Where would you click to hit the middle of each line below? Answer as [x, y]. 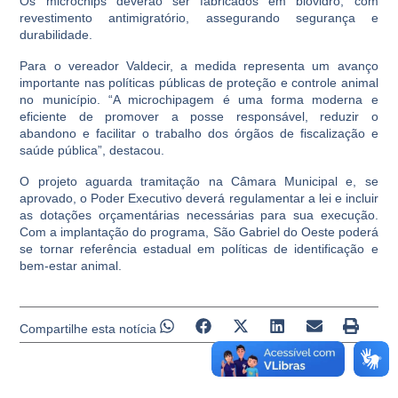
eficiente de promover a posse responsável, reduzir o [199, 116]
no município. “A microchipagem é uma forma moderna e [199, 99]
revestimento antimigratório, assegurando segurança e [199, 18]
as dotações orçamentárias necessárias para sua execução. [199, 215]
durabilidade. [56, 35]
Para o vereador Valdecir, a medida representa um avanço [199, 66]
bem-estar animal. [71, 266]
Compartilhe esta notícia [88, 329]
